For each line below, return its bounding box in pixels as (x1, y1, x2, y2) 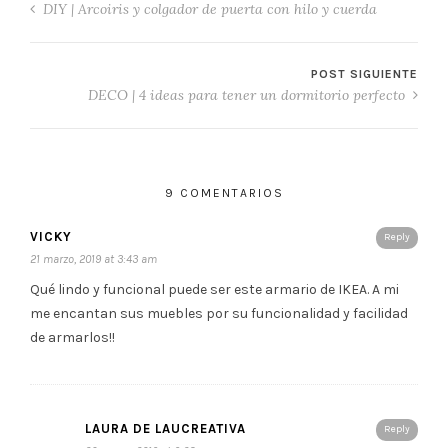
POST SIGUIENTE (311, 66, 418, 81)
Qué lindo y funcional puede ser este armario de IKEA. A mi (30, 280, 399, 298)
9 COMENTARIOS (164, 185, 284, 200)
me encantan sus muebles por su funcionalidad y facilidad (30, 304, 408, 322)
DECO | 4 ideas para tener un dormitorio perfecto (88, 85, 409, 104)
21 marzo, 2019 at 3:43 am (30, 251, 157, 266)
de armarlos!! (30, 328, 115, 346)
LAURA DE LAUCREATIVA (85, 420, 246, 436)
